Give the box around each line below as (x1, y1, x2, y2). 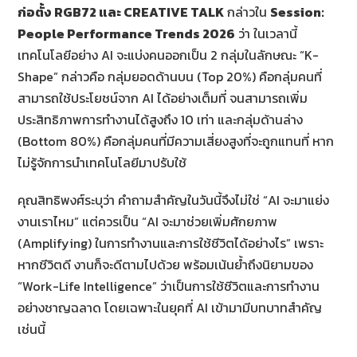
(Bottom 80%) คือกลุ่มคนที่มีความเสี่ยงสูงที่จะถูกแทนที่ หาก (18, 131, 335, 151)
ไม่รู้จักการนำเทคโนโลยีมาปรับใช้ (18, 152, 187, 172)
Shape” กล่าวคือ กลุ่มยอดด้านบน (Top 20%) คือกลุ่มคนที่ (18, 66, 323, 86)
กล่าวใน (224, 2, 271, 22)
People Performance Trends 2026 (18, 23, 236, 43)
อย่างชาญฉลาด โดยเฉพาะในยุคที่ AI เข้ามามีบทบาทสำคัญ (18, 297, 323, 317)
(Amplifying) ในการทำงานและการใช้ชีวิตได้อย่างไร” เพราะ (18, 233, 324, 253)
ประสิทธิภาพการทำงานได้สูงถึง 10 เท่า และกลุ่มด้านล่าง (18, 109, 304, 129)
